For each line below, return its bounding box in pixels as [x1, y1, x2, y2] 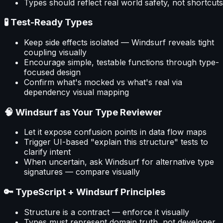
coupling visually [24, 47, 87, 57]
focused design [24, 67, 81, 77]
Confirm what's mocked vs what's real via [24, 77, 182, 87]
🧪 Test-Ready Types [4, 16, 93, 28]
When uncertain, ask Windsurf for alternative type [24, 157, 214, 167]
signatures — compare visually [24, 167, 140, 177]
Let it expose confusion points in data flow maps [24, 127, 207, 137]
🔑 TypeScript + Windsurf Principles [4, 186, 165, 198]
